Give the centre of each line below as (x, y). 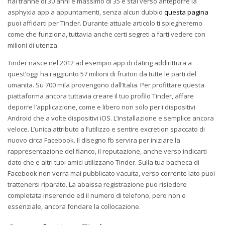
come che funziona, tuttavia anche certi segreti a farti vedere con (106, 34)
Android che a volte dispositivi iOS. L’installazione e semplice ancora (111, 118)
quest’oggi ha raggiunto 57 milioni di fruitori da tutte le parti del (102, 74)
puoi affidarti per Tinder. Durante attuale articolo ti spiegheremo (105, 23)
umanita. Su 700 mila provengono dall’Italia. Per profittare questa (106, 85)
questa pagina (186, 12)
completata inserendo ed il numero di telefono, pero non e (97, 195)
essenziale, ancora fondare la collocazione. (74, 206)
